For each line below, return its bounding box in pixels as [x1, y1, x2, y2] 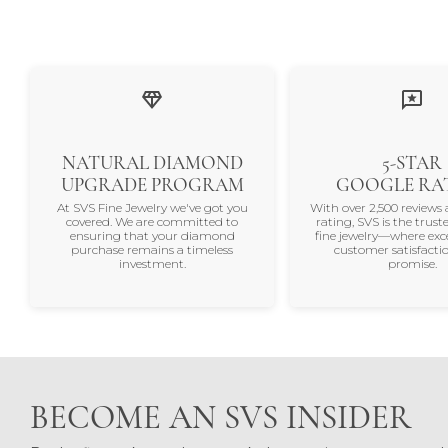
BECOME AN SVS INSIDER [30, 396, 411, 437]
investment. [118, 256, 186, 272]
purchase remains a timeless [71, 242, 233, 258]
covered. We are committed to [66, 214, 238, 230]
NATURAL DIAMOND [61, 151, 243, 175]
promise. [387, 256, 437, 272]
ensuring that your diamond [69, 228, 235, 244]
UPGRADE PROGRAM [60, 173, 244, 197]
